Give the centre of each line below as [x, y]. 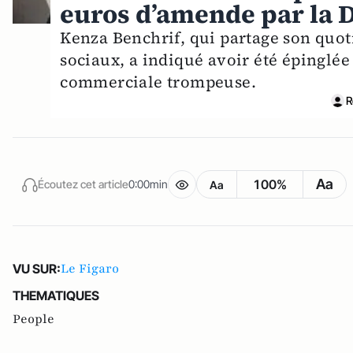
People [33, 319]
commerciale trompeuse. [158, 82]
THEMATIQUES [56, 295]
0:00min [148, 184]
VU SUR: [37, 268]
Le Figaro [90, 268]
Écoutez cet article [83, 184]
